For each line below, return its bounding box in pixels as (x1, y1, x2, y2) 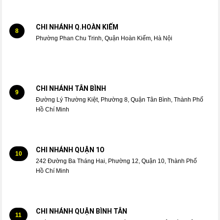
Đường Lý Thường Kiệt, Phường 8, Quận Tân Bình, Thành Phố (35, 96, 203, 103)
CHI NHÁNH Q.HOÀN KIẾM (35, 23, 118, 31)
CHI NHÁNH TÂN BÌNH (35, 84, 106, 92)
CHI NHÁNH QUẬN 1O (35, 146, 105, 154)
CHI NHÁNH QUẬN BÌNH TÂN (35, 207, 127, 215)
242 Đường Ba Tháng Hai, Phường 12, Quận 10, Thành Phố (35, 158, 197, 165)
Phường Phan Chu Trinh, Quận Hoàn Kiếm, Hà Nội (35, 35, 172, 42)
